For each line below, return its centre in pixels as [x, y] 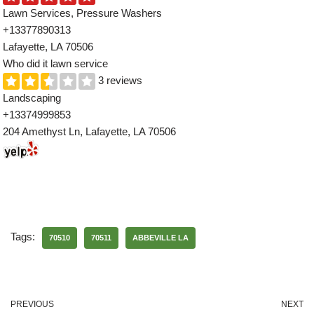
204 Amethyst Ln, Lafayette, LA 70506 [90, 131]
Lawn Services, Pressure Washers [83, 13]
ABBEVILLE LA [161, 237]
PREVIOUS [32, 304]
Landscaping [32, 97]
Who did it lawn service [56, 63]
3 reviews [119, 80]
